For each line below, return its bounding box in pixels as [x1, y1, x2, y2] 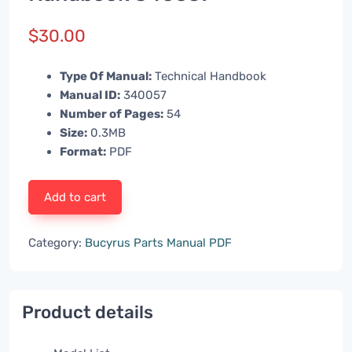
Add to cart [44, 190, 107, 205]
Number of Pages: [60, 107, 163, 122]
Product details [22, 302, 153, 324]
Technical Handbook [152, 69, 266, 84]
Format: [60, 145, 106, 159]
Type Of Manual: [60, 69, 152, 84]
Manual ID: [60, 88, 120, 103]
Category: [28, 236, 85, 251]
